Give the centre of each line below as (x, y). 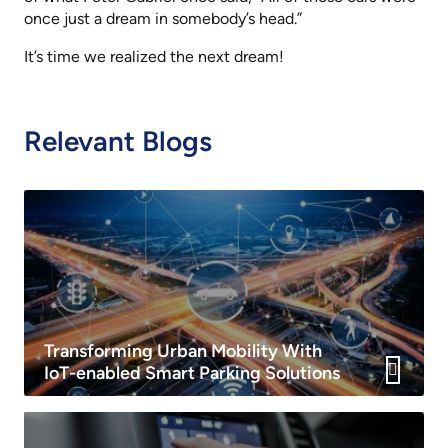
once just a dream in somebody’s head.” (163, 19)
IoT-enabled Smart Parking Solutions (192, 373)
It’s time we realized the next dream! (154, 57)
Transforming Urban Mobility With (183, 351)
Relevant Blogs (118, 141)
